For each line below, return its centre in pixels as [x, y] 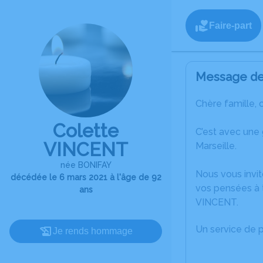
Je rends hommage [93, 231]
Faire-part [230, 25]
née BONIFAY [86, 165]
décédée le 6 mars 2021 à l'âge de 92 [86, 177]
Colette [86, 131]
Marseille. [216, 146]
